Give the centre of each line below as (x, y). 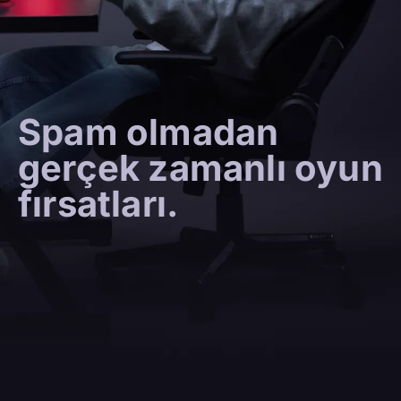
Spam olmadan (149, 132)
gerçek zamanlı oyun (200, 167)
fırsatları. (98, 203)
